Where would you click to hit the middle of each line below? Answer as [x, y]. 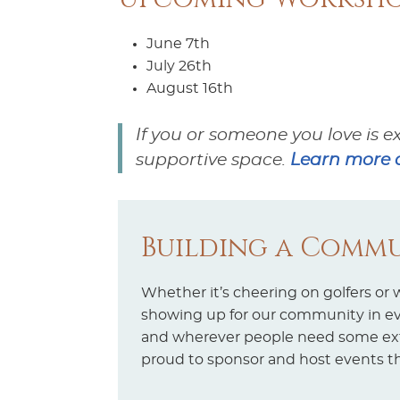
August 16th [190, 88]
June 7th [178, 44]
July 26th [179, 66]
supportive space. [213, 160]
